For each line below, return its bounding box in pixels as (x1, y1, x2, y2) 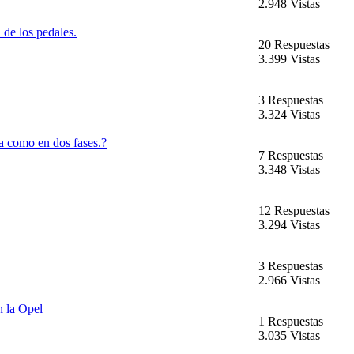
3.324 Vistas (258, 107, 320, 122)
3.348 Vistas (258, 163, 320, 177)
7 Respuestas (258, 149, 323, 163)
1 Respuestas (258, 314, 323, 329)
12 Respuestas (258, 204, 330, 218)
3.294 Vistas (258, 218, 320, 232)
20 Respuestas (258, 38, 330, 52)
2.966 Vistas (258, 273, 320, 288)
